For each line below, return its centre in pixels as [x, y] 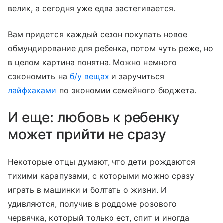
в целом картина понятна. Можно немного [92, 62]
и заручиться [137, 76]
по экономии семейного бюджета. [126, 90]
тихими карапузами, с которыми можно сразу [101, 176]
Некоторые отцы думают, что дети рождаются [102, 162]
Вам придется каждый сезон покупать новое [98, 35]
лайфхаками [32, 90]
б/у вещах [89, 76]
